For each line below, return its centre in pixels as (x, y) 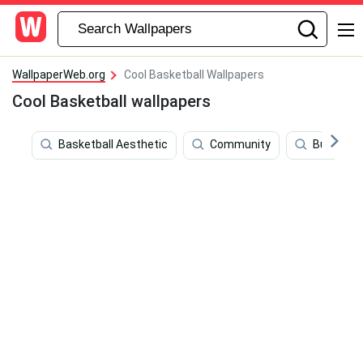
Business (337, 145)
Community (240, 145)
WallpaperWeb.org (59, 75)
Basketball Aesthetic (113, 145)
